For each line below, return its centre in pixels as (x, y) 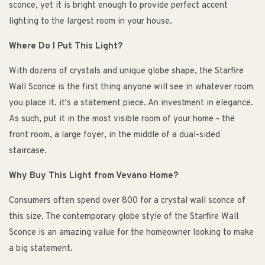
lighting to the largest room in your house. (91, 22)
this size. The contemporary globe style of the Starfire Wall (124, 217)
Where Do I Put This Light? (66, 47)
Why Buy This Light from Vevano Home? (93, 176)
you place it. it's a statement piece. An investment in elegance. (131, 104)
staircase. (28, 151)
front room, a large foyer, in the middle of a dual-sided (114, 135)
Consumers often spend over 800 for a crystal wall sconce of (127, 201)
